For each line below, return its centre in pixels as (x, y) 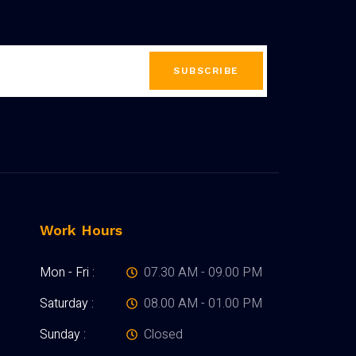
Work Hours (81, 230)
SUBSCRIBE (206, 71)
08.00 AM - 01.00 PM (203, 304)
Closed (164, 335)
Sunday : (62, 335)
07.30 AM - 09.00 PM (203, 273)
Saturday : (66, 304)
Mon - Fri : (67, 273)
